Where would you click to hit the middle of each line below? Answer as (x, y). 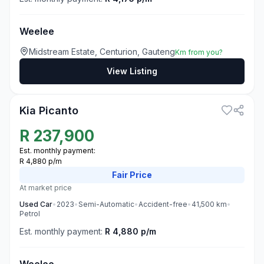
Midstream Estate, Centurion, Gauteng (102, 52)
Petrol (30, 214)
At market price (46, 188)
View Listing (132, 71)
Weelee (37, 31)
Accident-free (163, 204)
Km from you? (199, 52)
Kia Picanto (49, 110)
